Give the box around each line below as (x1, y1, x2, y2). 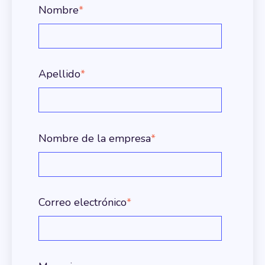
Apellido (38, 67, 80, 82)
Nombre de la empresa (38, 131, 151, 146)
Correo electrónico (38, 195, 127, 210)
